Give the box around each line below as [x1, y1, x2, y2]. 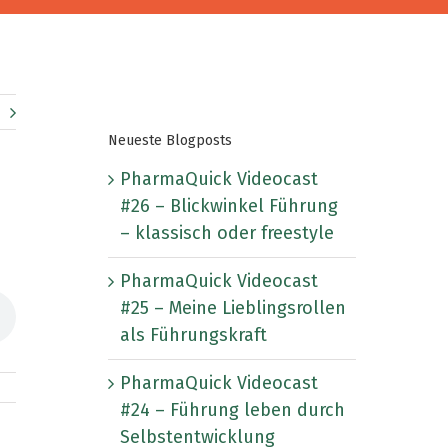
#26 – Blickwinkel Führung [120, 195, 338, 218]
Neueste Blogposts [108, 131, 232, 149]
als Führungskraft [120, 324, 267, 347]
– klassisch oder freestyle [120, 222, 334, 245]
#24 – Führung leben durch [120, 399, 345, 422]
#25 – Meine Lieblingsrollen [120, 297, 346, 320]
